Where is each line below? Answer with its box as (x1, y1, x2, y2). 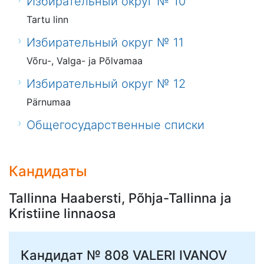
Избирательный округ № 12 (27, 77, 186, 91)
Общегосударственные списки (27, 118, 205, 133)
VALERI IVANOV (133, 247, 227, 263)
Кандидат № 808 (21, 247, 133, 263)
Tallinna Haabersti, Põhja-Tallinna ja (9, 190, 232, 206)
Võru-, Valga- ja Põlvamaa (27, 55, 143, 67)
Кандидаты (9, 163, 87, 180)
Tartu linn (27, 14, 69, 26)
